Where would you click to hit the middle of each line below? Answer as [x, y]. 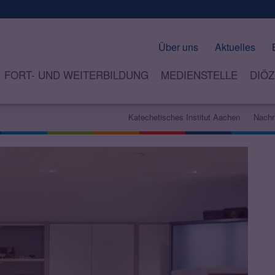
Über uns [178, 47]
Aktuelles [235, 47]
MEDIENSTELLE [199, 75]
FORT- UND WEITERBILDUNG [76, 75]
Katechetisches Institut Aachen [184, 117]
